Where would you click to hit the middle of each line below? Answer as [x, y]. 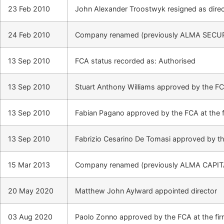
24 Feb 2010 [29, 35]
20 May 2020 [31, 191]
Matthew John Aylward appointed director [146, 191]
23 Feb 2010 [29, 9]
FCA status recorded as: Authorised [135, 61]
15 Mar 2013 [29, 165]
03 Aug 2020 [30, 217]
